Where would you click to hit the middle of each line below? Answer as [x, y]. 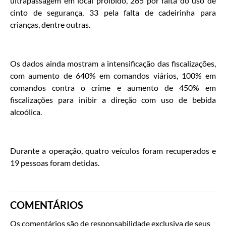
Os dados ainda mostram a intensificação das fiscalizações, [113, 63]
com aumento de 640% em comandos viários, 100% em [113, 75]
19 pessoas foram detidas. [55, 162]
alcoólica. [26, 111]
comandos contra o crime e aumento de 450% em [113, 87]
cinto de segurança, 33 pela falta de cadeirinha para [113, 12]
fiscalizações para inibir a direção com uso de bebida [113, 99]
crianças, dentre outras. [51, 24]
